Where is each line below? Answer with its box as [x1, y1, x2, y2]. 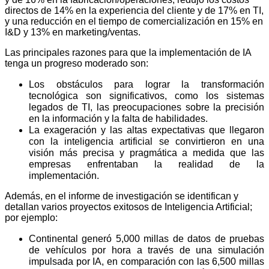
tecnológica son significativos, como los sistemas [29, 91, 264, 101]
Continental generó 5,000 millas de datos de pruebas [29, 234, 264, 244]
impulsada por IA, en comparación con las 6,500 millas [29, 256, 264, 267]
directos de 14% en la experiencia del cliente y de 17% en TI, [5, 5, 264, 16]
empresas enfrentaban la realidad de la [29, 159, 264, 170]
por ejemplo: [5, 213, 58, 223]
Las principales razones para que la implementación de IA [5, 47, 251, 58]
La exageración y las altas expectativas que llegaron [29, 125, 264, 136]
